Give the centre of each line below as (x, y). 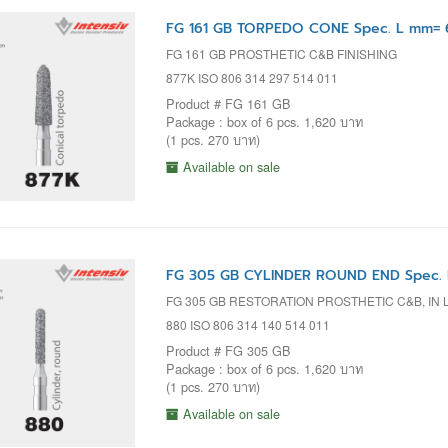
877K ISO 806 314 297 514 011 (251, 78)
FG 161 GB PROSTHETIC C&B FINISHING (281, 54)
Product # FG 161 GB (228, 104)
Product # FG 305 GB (228, 350)
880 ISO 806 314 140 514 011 (247, 324)
